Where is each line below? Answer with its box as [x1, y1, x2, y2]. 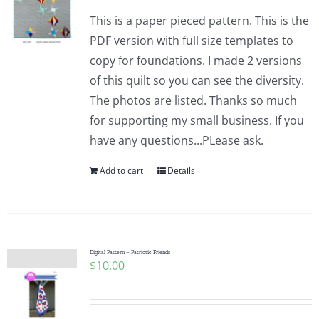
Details [167, 164, 195, 177]
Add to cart [99, 164, 143, 177]
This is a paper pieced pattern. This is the [89, 13, 309, 28]
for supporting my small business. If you [89, 113, 304, 128]
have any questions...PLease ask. [89, 132, 263, 148]
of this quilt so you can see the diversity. [89, 73, 304, 88]
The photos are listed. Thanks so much [89, 93, 297, 108]
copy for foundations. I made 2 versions [89, 53, 302, 68]
